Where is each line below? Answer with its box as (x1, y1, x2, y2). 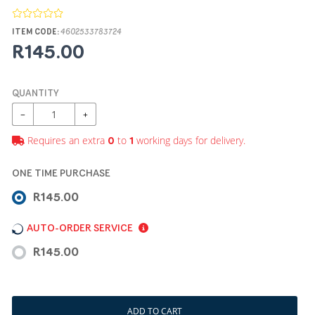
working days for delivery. (133, 134, 245, 147)
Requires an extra (24, 134, 108, 147)
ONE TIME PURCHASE (12, 169, 110, 179)
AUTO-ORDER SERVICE (27, 224, 135, 234)
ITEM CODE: (12, 29, 59, 37)
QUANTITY (12, 89, 59, 98)
